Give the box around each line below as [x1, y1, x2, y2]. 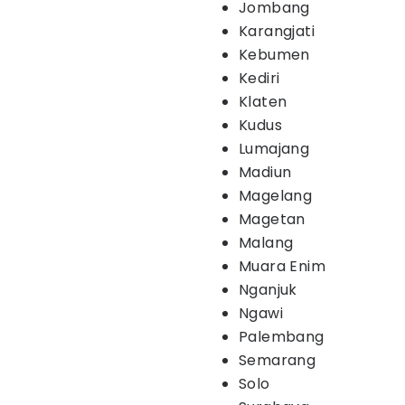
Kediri [239, 68, 280, 89]
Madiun [239, 162, 292, 183]
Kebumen [239, 44, 310, 65]
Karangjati [239, 21, 315, 42]
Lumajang [239, 138, 310, 159]
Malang [239, 232, 294, 253]
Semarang [239, 350, 316, 371]
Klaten [239, 91, 287, 112]
